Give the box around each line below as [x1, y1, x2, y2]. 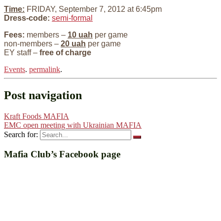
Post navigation [4, 88, 82, 102]
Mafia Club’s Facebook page [4, 149, 120, 160]
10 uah [68, 30, 93, 39]
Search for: [4, 130, 38, 139]
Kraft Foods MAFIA [4, 111, 69, 120]
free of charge [39, 48, 91, 57]
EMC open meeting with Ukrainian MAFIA [4, 120, 142, 129]
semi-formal [52, 13, 93, 22]
